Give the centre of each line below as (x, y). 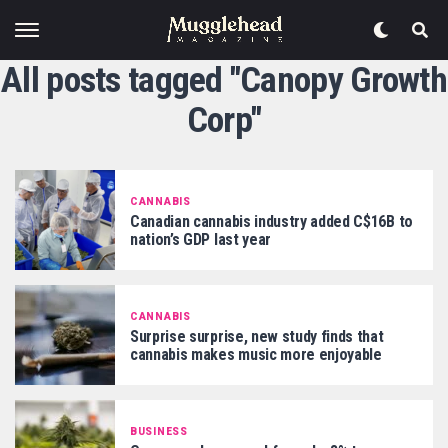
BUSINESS (159, 431)
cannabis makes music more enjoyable (256, 354)
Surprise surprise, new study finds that (257, 336)
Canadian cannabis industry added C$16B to (271, 221)
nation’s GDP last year (200, 239)
